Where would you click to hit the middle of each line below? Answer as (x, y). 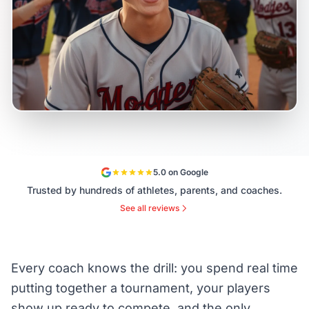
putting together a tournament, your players (141, 288)
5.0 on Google (181, 172)
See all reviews (150, 208)
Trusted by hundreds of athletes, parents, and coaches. (154, 190)
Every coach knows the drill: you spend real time (154, 268)
